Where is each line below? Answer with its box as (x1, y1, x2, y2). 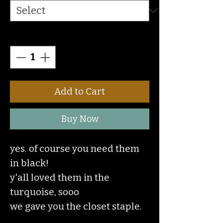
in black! (10, 157, 49, 169)
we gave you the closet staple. (10, 200, 142, 212)
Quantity (10, 29, 54, 41)
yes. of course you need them (10, 142, 139, 154)
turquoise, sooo (10, 186, 81, 198)
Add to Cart (54, 85, 105, 97)
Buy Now (61, 113, 99, 124)
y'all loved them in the (10, 171, 110, 183)
